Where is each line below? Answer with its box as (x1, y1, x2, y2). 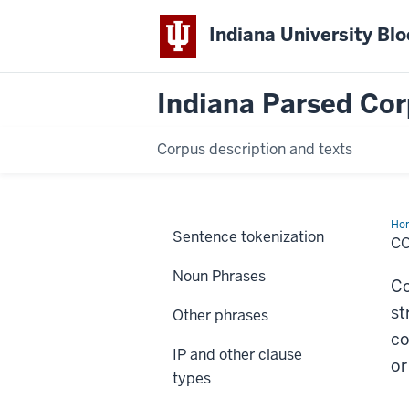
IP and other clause (173, 344, 302, 364)
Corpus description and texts (157, 139, 352, 159)
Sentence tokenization (173, 226, 324, 246)
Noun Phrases (173, 266, 266, 286)
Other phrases (173, 305, 268, 325)
